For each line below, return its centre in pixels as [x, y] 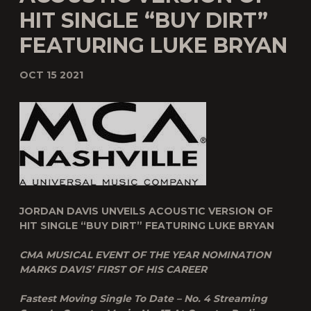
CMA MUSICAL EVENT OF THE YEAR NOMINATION [145, 255]
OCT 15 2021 [51, 75]
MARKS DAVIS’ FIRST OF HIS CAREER [113, 269]
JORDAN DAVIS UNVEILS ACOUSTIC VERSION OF [146, 211]
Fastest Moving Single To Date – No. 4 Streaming [143, 299]
